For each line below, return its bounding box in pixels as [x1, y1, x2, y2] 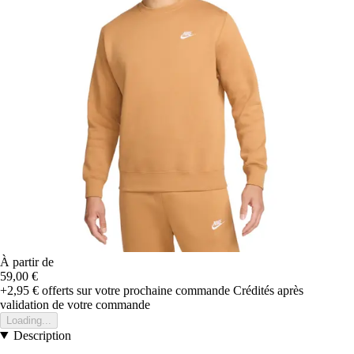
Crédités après [233, 283, 303, 297]
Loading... [6, 314, 51, 326]
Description [13, 328, 71, 342]
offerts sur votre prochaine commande [39, 283, 230, 297]
